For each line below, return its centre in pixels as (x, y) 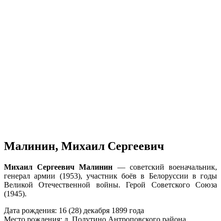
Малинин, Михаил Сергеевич (84, 146)
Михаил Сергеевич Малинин (58, 167)
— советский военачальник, (165, 167)
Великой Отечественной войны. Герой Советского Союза (110, 184)
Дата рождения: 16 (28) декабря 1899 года (74, 210)
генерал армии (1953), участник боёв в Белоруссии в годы (110, 176)
